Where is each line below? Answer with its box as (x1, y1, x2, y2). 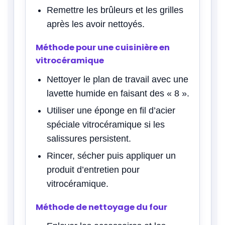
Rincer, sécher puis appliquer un (47, 150, 176, 161)
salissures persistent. (47, 133, 131, 144)
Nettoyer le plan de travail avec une (47, 74, 188, 84)
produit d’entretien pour (47, 164, 140, 175)
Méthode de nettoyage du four (36, 201, 167, 213)
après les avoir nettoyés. (47, 19, 145, 29)
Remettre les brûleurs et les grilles (47, 5, 183, 15)
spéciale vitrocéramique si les (47, 119, 165, 130)
